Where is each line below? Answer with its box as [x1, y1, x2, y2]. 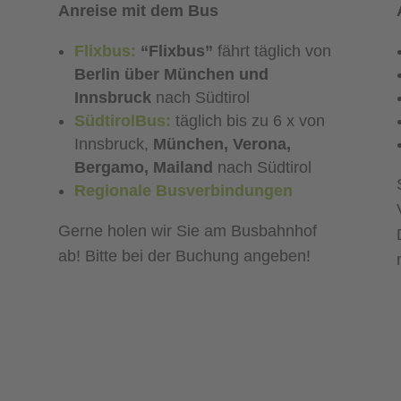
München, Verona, [152, 135, 291, 154]
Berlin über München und [73, 65, 269, 84]
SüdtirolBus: [73, 112, 171, 131]
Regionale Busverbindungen [73, 182, 293, 200]
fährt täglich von [212, 42, 331, 61]
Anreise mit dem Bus [57, 2, 218, 21]
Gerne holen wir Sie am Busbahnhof [57, 222, 317, 241]
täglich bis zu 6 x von [175, 112, 325, 131]
